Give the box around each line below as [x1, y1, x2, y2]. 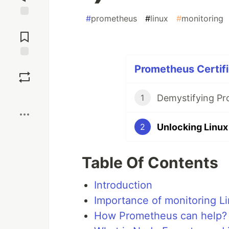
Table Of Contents [82, 153, 218, 172]
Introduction [94, 179, 152, 191]
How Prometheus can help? [94, 210, 227, 222]
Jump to [11, 19, 38, 29]
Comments [7, 28, 42, 37]
